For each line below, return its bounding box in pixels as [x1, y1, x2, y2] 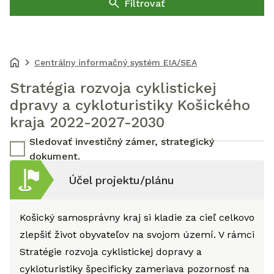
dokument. [29, 150, 80, 162]
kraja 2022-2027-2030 [10, 114, 165, 131]
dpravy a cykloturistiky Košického [10, 97, 250, 114]
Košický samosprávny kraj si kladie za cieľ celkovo [20, 212, 254, 223]
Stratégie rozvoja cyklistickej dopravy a [20, 246, 202, 257]
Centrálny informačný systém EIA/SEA [34, 57, 197, 67]
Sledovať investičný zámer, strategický [29, 135, 214, 147]
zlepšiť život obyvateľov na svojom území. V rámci [20, 229, 254, 240]
